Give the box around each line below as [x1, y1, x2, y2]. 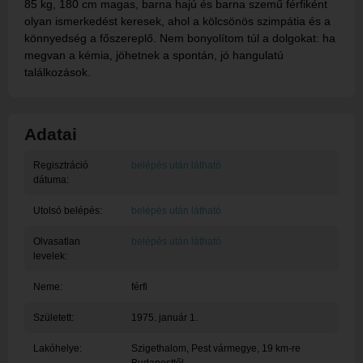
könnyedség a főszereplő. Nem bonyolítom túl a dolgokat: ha [24, 32, 335, 45]
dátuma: [32, 174, 69, 186]
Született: [32, 312, 74, 324]
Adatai [24, 125, 77, 144]
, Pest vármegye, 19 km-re [186, 343, 301, 355]
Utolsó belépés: [32, 205, 102, 217]
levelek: [32, 250, 67, 263]
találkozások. [24, 66, 91, 79]
